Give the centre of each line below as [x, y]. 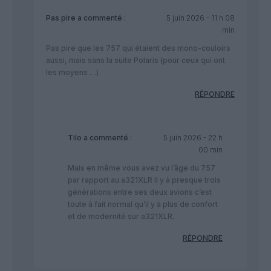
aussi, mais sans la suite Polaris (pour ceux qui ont [135, 60]
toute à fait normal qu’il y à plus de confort [143, 204]
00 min [210, 150]
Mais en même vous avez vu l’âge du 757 [142, 168]
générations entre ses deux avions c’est [140, 192]
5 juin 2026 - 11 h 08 [200, 18]
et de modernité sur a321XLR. [121, 217]
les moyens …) [72, 73]
